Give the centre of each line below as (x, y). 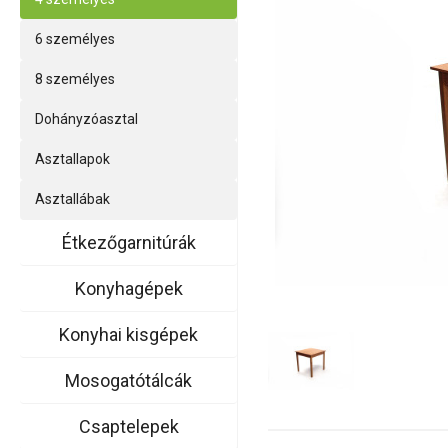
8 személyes (75, 79)
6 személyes (75, 39)
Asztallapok (73, 159)
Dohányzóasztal (87, 119)
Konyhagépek (128, 288)
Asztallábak (73, 199)
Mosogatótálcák (129, 380)
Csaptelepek (128, 426)
